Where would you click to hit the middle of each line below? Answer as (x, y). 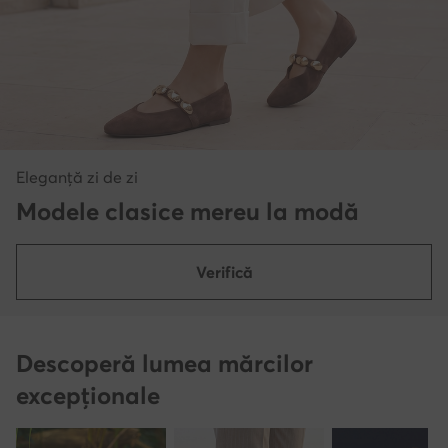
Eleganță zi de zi (77, 176)
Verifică (224, 271)
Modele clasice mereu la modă (187, 211)
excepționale (88, 395)
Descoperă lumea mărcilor (164, 363)
